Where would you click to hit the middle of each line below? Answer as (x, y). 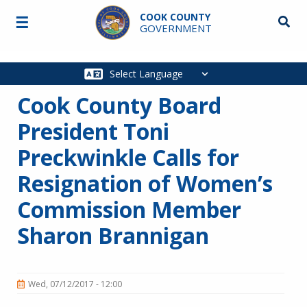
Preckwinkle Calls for (128, 157)
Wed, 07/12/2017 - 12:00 (75, 284)
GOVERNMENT (175, 28)
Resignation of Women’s (145, 183)
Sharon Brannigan (113, 235)
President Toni (93, 131)
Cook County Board (119, 105)
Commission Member (129, 209)
